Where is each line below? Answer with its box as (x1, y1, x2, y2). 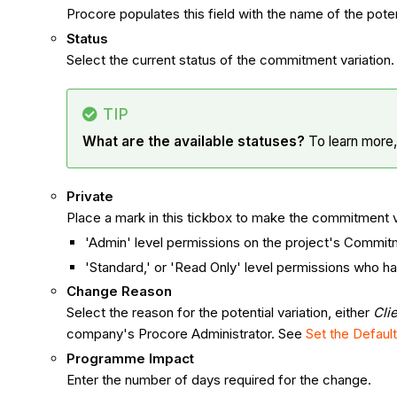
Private (66, 188, 114, 206)
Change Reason (66, 283, 173, 300)
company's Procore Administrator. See (66, 325, 307, 343)
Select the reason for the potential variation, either (66, 304, 374, 322)
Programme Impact (66, 350, 195, 368)
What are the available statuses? (82, 133, 309, 151)
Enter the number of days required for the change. (66, 371, 376, 389)
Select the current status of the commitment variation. (66, 51, 395, 69)
